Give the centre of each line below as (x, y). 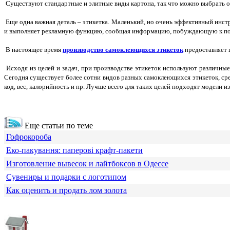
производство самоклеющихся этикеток (123, 50)
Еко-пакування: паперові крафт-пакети (74, 150)
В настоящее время (33, 50)
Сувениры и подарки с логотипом (66, 177)
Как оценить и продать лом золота (66, 190)
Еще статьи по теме (58, 126)
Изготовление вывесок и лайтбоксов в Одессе (87, 164)
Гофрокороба (29, 137)
